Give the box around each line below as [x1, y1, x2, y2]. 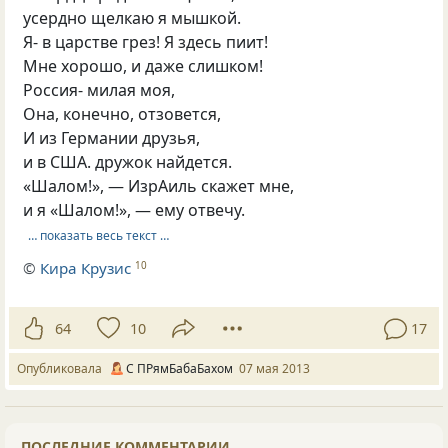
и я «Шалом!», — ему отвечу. [23, 199, 246, 222]
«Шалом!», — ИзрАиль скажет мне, [23, 175, 295, 198]
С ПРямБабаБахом [126, 359, 233, 377]
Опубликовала [17, 359, 108, 377]
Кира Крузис [40, 258, 132, 279]
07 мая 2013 [239, 359, 310, 377]
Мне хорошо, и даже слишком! [23, 55, 264, 78]
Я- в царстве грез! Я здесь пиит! [23, 31, 269, 54]
